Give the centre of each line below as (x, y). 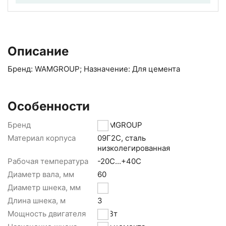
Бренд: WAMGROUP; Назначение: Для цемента (94, 69)
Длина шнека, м (37, 201)
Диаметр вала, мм (41, 175)
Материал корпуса (42, 138)
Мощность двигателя (47, 214)
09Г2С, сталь (122, 138)
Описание (38, 51)
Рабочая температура (48, 161)
